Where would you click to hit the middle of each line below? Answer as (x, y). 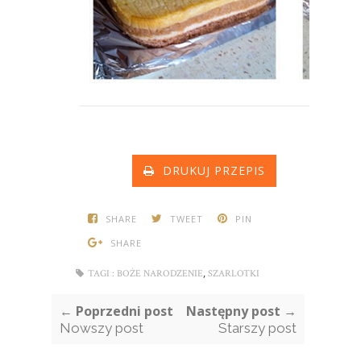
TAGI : (101, 274)
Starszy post (257, 328)
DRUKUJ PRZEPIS (210, 171)
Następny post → (241, 311)
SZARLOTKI (234, 274)
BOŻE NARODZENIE (160, 274)
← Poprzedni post (116, 311)
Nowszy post (102, 328)
